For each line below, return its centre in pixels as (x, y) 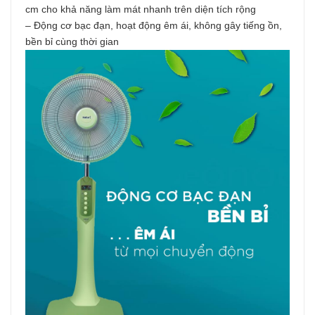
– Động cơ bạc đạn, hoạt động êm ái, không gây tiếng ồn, (154, 25)
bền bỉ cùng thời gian (72, 41)
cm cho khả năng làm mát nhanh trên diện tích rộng (141, 9)
